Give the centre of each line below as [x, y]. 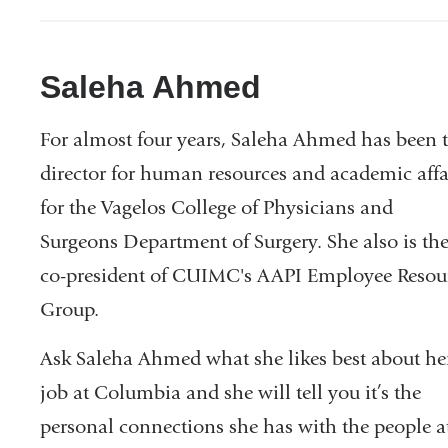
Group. [69, 309]
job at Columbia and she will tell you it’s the [230, 392]
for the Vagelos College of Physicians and [216, 207]
